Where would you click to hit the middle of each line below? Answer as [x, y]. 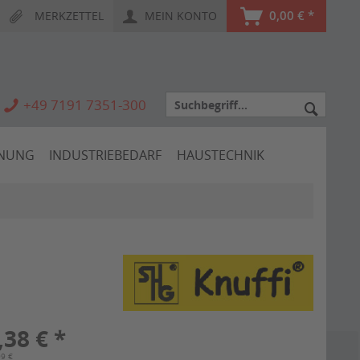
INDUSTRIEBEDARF [106, 155]
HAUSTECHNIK [220, 155]
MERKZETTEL [69, 16]
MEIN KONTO [181, 16]
